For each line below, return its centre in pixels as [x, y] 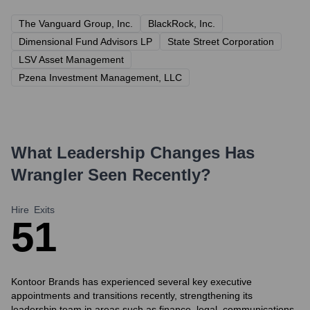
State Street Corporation [221, 42]
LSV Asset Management [71, 60]
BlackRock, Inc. [182, 24]
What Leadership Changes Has [133, 153]
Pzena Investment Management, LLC [100, 77]
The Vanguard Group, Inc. [76, 24]
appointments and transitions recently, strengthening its [132, 295]
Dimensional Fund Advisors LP [85, 42]
